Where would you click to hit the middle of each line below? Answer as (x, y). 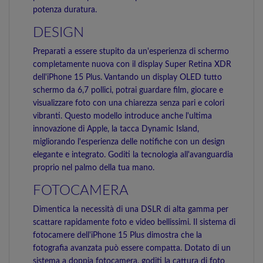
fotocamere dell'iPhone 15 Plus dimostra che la (117, 235)
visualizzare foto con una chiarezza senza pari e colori (129, 103)
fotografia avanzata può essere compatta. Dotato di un (132, 248)
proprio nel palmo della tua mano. (94, 168)
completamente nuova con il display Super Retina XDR (132, 65)
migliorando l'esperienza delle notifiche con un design (129, 142)
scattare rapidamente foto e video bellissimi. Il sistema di (134, 222)
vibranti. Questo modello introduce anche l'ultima (122, 116)
